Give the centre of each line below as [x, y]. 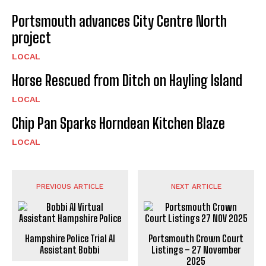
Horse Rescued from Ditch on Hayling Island [127, 81]
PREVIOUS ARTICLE [70, 187]
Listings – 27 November [196, 250]
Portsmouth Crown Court [196, 239]
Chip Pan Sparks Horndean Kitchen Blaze [118, 123]
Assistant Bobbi [70, 250]
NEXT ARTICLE [196, 187]
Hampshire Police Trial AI [70, 239]
